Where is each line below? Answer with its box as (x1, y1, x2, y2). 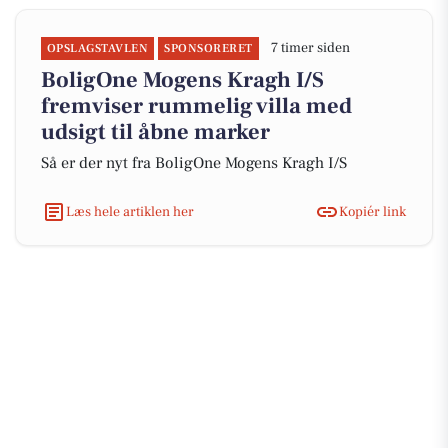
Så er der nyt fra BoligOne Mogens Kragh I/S (41, 153, 347, 173)
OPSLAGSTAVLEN (47, 41, 149, 56)
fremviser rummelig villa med (41, 92, 352, 120)
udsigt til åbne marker (41, 118, 270, 146)
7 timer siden (270, 39, 350, 57)
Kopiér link (339, 202, 406, 221)
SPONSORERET (164, 41, 253, 56)
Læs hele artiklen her (66, 202, 194, 221)
